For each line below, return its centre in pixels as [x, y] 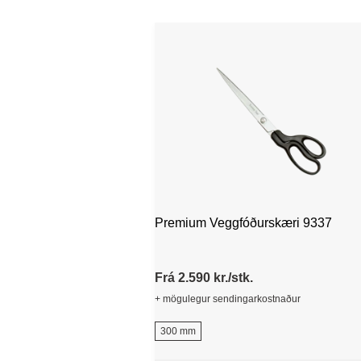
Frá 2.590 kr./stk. [204, 277]
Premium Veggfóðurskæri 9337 [317, 222]
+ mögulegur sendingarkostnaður [228, 299]
